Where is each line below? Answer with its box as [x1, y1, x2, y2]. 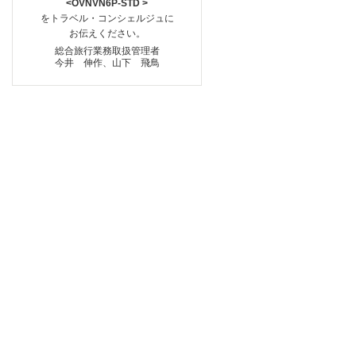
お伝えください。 [68, 28, 145, 40]
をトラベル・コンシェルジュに [40, 13, 174, 25]
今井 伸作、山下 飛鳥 [54, 57, 160, 69]
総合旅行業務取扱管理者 [54, 45, 160, 57]
